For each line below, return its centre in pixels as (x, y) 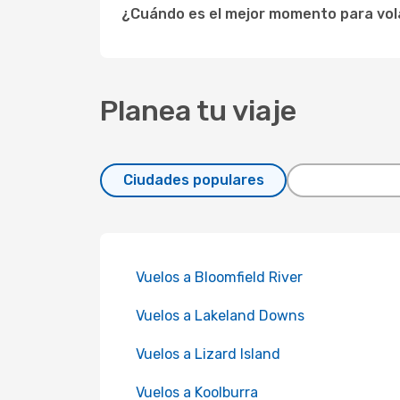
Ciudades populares (193, 180)
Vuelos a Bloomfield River (219, 277)
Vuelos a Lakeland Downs (220, 316)
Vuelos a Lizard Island (208, 354)
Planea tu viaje (198, 111)
